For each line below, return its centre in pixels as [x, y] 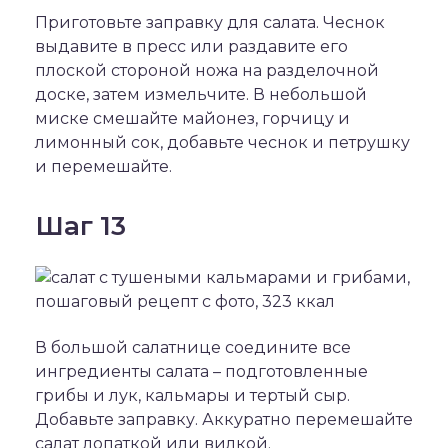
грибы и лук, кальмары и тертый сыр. [192, 395]
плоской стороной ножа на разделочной [207, 70]
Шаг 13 [80, 226]
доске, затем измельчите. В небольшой [201, 94]
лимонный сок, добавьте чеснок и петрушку [222, 142]
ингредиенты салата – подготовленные [201, 371]
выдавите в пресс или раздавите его [191, 46]
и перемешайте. [103, 166]
